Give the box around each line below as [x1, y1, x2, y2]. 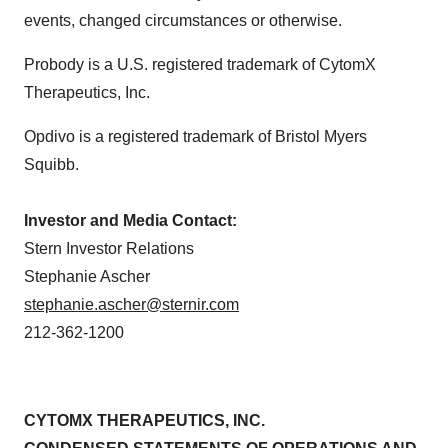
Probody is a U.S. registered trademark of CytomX [24, 56, 376, 74]
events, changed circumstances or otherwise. [24, 12, 342, 30]
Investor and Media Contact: [24, 212, 237, 230]
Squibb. [24, 156, 79, 174]
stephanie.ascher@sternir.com [24, 296, 239, 314]
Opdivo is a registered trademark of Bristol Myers [24, 128, 367, 146]
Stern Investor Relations [24, 240, 194, 258]
